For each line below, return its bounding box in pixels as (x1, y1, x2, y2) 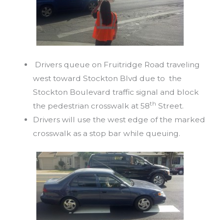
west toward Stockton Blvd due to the (32, 74, 182, 83)
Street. (156, 101, 184, 111)
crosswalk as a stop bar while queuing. (32, 129, 180, 138)
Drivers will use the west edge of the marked (32, 115, 205, 125)
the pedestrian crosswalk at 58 (32, 101, 150, 111)
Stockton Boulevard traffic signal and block (32, 87, 199, 97)
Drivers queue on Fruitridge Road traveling (32, 60, 200, 70)
